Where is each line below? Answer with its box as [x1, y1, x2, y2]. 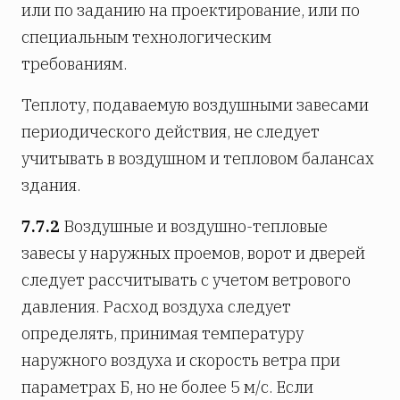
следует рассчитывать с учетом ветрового [21, 270, 351, 291]
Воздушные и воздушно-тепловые [60, 216, 328, 237]
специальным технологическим [21, 27, 271, 48]
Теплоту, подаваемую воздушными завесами [21, 95, 369, 116]
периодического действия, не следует [21, 121, 320, 143]
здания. [21, 175, 80, 196]
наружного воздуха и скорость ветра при [21, 350, 340, 371]
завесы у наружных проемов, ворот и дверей [21, 243, 365, 264]
